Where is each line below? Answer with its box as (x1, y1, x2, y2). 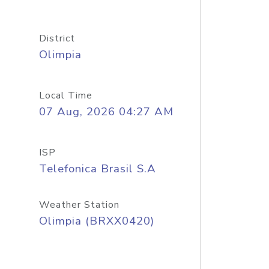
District (38, 32, 75, 45)
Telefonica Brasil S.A (38, 161, 156, 177)
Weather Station (38, 198, 119, 211)
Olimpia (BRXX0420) (38, 213, 154, 229)
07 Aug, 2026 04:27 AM (38, 104, 174, 119)
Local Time (38, 89, 92, 102)
